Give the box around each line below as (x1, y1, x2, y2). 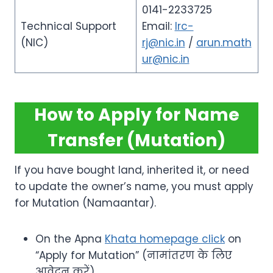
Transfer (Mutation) (48, 129, 225, 153)
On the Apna (35, 232, 105, 247)
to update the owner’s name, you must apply (15, 179, 253, 194)
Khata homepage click (105, 232, 225, 247)
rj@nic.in (141, 35, 185, 51)
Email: (141, 19, 175, 34)
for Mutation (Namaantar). (15, 196, 156, 211)
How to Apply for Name (34, 103, 239, 127)
